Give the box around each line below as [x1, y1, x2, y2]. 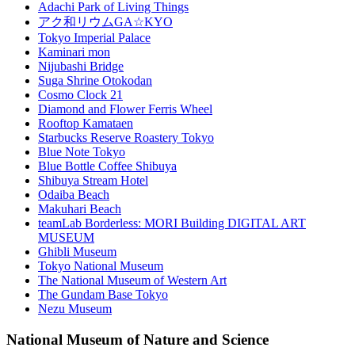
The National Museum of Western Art [38, 273, 227, 287]
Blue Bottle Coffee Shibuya [38, 158, 177, 173]
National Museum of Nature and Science [6, 330, 269, 348]
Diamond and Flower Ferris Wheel [38, 101, 212, 116]
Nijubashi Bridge [38, 59, 124, 73]
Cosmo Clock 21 [38, 87, 123, 101]
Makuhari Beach [38, 201, 121, 216]
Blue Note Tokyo [38, 144, 125, 158]
